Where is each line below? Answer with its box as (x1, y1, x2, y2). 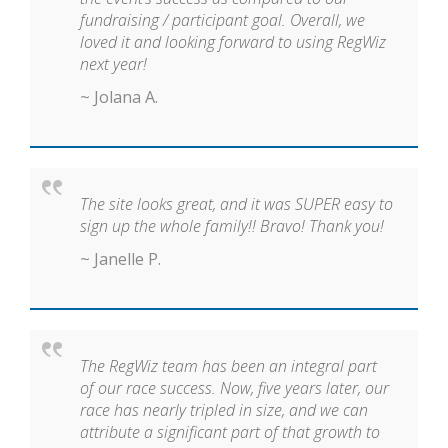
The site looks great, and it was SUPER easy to (80, 193, 393, 216)
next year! (80, 53, 147, 76)
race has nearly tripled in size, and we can (80, 399, 368, 422)
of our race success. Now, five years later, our (80, 377, 389, 400)
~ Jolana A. (80, 86, 158, 109)
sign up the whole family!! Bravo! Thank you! (80, 215, 384, 238)
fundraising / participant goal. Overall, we (80, 9, 365, 32)
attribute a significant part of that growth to (80, 421, 380, 444)
